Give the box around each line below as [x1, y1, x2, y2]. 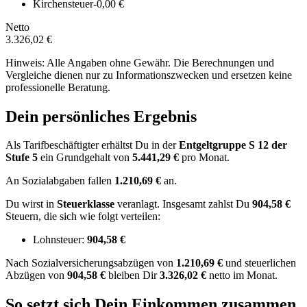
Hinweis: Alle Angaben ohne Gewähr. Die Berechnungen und [5, 56, 274, 69]
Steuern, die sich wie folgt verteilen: [5, 210, 160, 223]
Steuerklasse [57, 198, 117, 210]
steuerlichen [242, 257, 296, 269]
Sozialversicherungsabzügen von [32, 257, 176, 269]
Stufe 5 [5, 151, 38, 164]
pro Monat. [179, 151, 230, 164]
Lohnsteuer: [33, 234, 87, 246]
